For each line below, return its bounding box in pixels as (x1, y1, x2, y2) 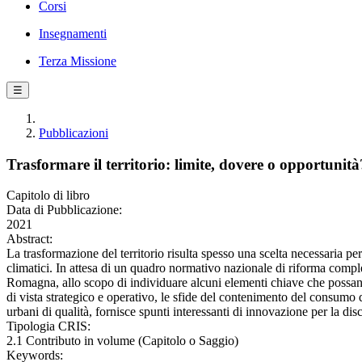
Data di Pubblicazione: (6, 203, 122, 217)
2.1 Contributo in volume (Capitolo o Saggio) (6, 334, 238, 348)
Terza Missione (39, 54, 116, 68)
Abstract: (6, 232, 53, 246)
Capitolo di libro (6, 188, 90, 203)
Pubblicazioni (39, 126, 108, 140)
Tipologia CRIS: (6, 319, 90, 334)
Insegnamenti (39, 27, 107, 40)
